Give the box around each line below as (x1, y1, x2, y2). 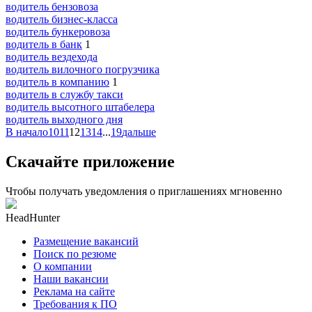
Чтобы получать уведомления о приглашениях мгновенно (6, 185, 282, 197)
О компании (33, 260, 92, 272)
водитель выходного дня (6, 113, 123, 125)
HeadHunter (6, 211, 60, 224)
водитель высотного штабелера (6, 100, 155, 113)
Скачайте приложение (6, 152, 175, 171)
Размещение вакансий (33, 235, 139, 247)
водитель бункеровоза (6, 25, 110, 38)
